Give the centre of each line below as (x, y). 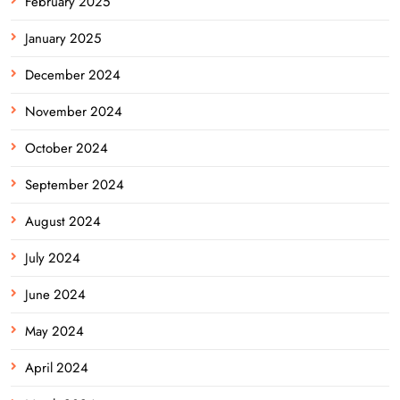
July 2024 (53, 258)
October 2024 (67, 148)
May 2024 (54, 331)
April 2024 (57, 367)
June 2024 (55, 294)
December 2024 (73, 75)
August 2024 (63, 221)
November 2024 (74, 111)
